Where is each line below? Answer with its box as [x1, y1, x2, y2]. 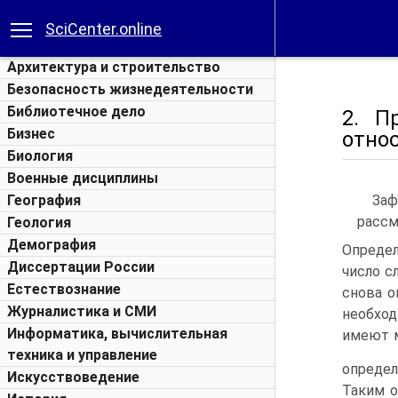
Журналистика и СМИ [7, 303, 156, 320]
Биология [7, 147, 73, 164]
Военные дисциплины [7, 170, 158, 187]
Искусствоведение [7, 369, 139, 386]
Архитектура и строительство [7, 59, 220, 76]
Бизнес [7, 125, 55, 142]
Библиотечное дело [7, 103, 146, 120]
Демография [7, 236, 96, 253]
